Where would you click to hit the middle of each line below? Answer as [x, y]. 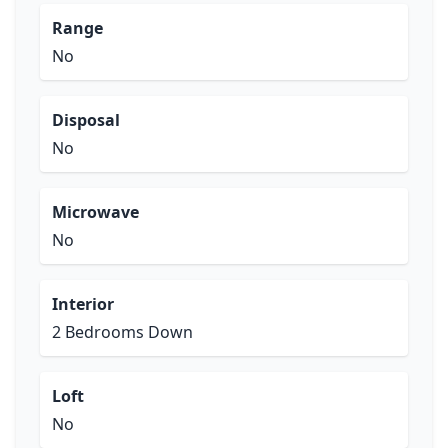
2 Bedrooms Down [122, 332]
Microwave [95, 212]
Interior [83, 304]
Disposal [86, 120]
